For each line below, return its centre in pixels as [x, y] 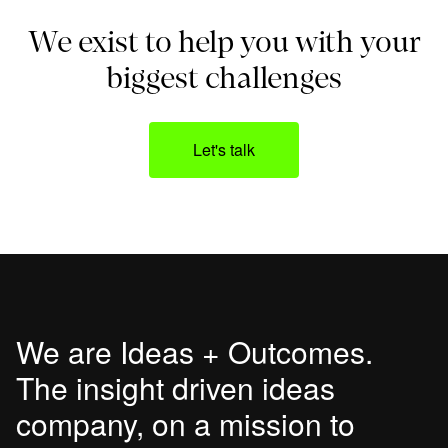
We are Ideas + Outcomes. [194, 352]
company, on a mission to [185, 424]
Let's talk [224, 150]
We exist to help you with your [224, 40]
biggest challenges [224, 76]
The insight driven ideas [175, 388]
